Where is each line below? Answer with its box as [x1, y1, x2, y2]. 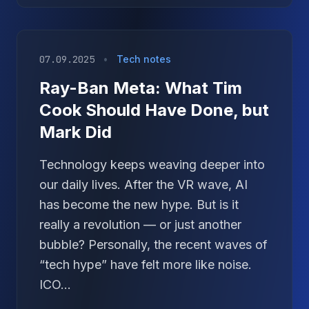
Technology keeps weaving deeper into [39, 157, 265, 172]
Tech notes [117, 53, 171, 65]
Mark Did [39, 122, 112, 142]
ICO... [39, 277, 71, 292]
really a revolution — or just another [39, 217, 241, 232]
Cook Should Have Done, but [39, 100, 269, 120]
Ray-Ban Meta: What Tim [39, 78, 242, 98]
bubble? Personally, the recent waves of [39, 237, 268, 252]
